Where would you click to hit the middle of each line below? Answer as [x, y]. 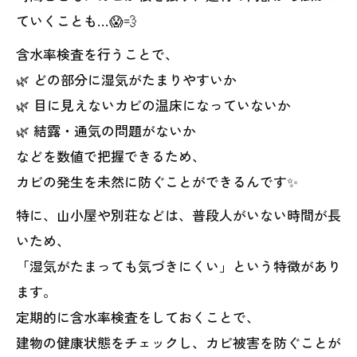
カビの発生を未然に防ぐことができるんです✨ [157, 181]
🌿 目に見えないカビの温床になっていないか [153, 105]
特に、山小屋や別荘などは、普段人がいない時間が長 [178, 215]
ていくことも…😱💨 [76, 20]
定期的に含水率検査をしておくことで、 [138, 317]
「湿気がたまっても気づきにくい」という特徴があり [178, 266]
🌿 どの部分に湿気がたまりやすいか [126, 79]
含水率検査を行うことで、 [97, 54]
